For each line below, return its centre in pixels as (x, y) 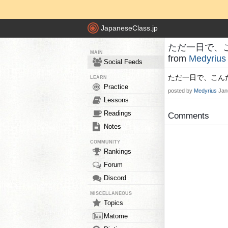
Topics (113, 203)
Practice (116, 87)
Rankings (118, 151)
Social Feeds (123, 62)
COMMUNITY (105, 142)
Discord (115, 178)
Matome (116, 216)
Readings (118, 113)
